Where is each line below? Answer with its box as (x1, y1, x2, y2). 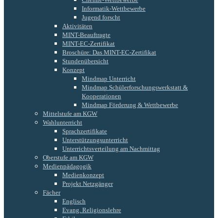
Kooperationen (82, 92, 121, 100)
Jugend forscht (82, 13, 120, 21)
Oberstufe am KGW (43, 153, 93, 161)
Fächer (43, 188, 60, 196)
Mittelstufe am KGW (43, 109, 97, 117)
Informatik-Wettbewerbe (82, 4, 145, 12)
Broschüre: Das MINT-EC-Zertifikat (62, 48, 156, 56)
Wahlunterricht (43, 118, 82, 126)
